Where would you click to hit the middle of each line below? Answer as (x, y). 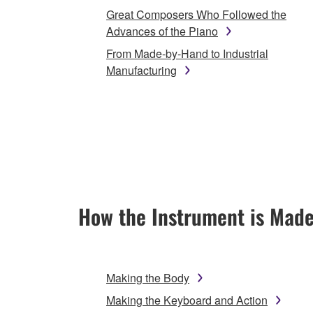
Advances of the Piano (162, 31)
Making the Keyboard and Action (187, 300)
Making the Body (148, 278)
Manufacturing (141, 71)
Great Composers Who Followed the (196, 15)
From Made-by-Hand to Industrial (187, 54)
